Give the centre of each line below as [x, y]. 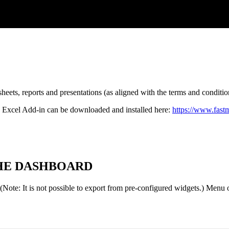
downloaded [90, 110]
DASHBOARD [54, 166]
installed [139, 110]
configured [155, 188]
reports [33, 93]
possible [62, 188]
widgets [187, 188]
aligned [127, 93]
